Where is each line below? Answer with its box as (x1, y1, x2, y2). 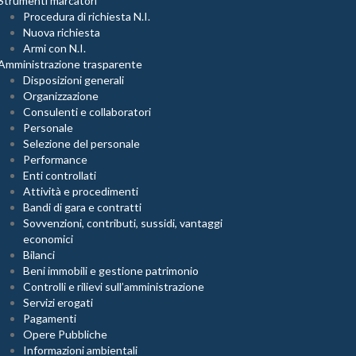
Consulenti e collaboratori (23, 105, 151, 118)
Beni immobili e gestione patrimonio (23, 264, 199, 277)
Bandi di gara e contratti (23, 200, 141, 214)
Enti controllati (23, 168, 96, 182)
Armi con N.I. (23, 41, 86, 55)
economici (23, 232, 73, 246)
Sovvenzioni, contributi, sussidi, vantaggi (23, 216, 222, 230)
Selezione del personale (23, 137, 140, 150)
